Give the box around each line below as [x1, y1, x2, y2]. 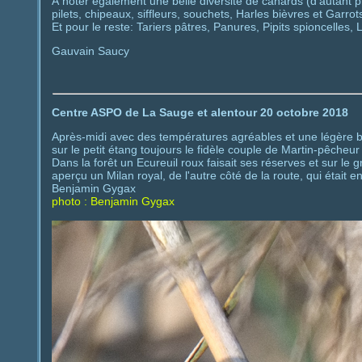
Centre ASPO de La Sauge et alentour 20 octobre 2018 [51, 105, 348, 119]
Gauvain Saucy [51, 44, 129, 57]
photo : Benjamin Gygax [51, 194, 175, 208]
